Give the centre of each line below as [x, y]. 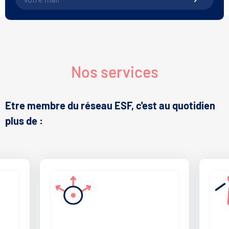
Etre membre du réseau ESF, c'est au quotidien [110, 105]
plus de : [24, 120]
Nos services [114, 71]
